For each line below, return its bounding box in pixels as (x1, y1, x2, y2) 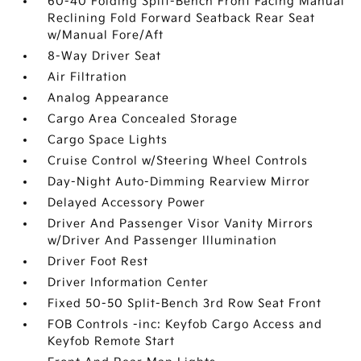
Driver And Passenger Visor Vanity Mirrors (48, 217, 314, 230)
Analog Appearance (48, 91, 170, 105)
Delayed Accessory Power (48, 196, 206, 210)
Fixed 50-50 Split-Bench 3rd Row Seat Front (48, 297, 322, 310)
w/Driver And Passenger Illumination (48, 234, 278, 247)
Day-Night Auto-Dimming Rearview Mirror (48, 175, 311, 189)
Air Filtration (48, 70, 128, 84)
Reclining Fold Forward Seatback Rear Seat (48, 11, 316, 25)
